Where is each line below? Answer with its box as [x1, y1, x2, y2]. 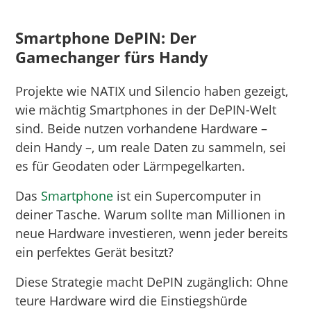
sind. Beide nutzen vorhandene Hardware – [15, 119, 268, 137]
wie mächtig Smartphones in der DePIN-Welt [15, 101, 277, 118]
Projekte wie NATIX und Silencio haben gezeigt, [15, 82, 289, 99]
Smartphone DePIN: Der [15, 26, 197, 48]
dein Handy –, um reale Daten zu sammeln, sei [15, 138, 287, 155]
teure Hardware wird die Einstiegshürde [15, 292, 248, 309]
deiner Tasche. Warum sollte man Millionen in [15, 205, 286, 223]
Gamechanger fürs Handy [15, 46, 209, 67]
